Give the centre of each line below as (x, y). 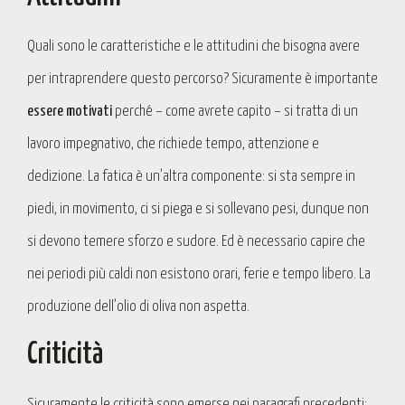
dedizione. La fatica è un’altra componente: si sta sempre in (191, 177)
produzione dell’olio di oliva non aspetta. (138, 307)
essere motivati (70, 112)
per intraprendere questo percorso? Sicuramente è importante (202, 79)
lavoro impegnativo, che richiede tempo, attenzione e (173, 144)
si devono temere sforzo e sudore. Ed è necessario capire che (196, 242)
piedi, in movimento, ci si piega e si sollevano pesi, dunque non (198, 209)
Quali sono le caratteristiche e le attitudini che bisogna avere (193, 47)
